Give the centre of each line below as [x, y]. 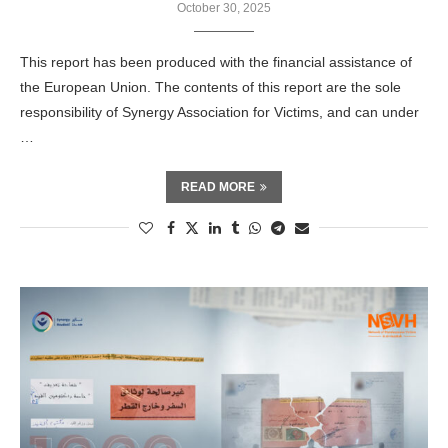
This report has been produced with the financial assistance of [216, 62]
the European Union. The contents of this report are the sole [210, 87]
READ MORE [218, 187]
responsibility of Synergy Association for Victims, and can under [219, 112]
